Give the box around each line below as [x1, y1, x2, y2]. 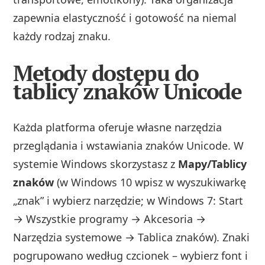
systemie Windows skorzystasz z [13, 157, 179, 172]
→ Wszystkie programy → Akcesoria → [13, 212, 206, 227]
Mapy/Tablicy [178, 157, 247, 172]
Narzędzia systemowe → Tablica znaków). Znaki [13, 230, 250, 245]
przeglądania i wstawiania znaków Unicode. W [13, 138, 244, 153]
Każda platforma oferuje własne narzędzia [13, 120, 222, 135]
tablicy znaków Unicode [13, 76, 242, 106]
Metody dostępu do [13, 58, 199, 88]
